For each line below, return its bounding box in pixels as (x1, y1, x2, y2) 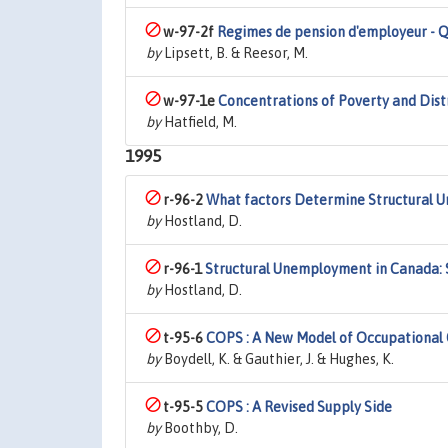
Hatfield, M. (161, 114, 237, 130)
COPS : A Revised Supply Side (206, 399, 392, 415)
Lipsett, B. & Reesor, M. (161, 45, 308, 61)
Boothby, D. (161, 420, 238, 436)
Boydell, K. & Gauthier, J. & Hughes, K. (161, 351, 394, 367)
